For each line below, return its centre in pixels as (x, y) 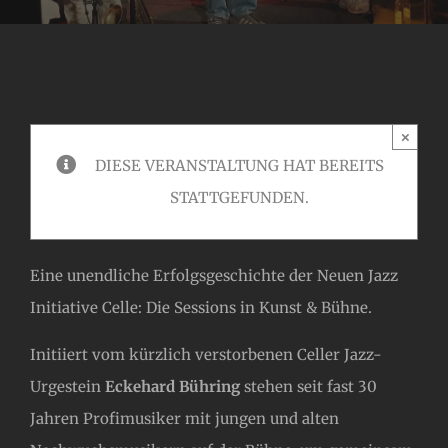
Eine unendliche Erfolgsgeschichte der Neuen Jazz (214, 275)
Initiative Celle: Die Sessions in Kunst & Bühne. (201, 307)
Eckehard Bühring (172, 386)
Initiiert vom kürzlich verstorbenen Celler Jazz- (206, 354)
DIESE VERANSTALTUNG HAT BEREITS (239, 165)
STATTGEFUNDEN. (239, 197)
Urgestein (67, 386)
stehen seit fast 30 (308, 386)
